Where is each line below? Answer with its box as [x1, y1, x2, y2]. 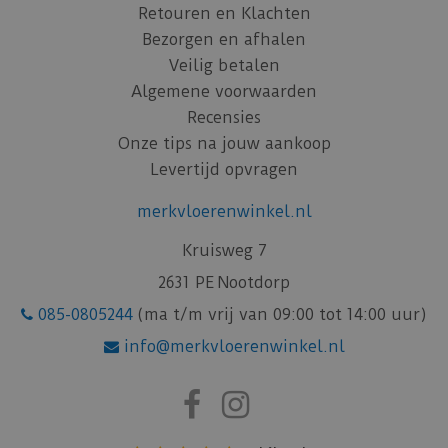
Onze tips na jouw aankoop [117, 134, 331, 154]
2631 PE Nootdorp [158, 273, 290, 293]
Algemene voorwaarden [131, 82, 317, 102]
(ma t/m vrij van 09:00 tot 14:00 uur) [133, 305, 427, 325]
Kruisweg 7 [181, 241, 267, 261]
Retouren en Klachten [137, 4, 311, 24]
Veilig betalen [168, 56, 280, 76]
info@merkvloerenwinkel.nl [118, 337, 345, 357]
